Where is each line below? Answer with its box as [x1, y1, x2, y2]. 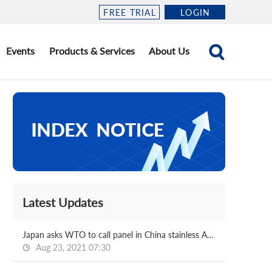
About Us [149, 44, 189, 56]
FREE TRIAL [103, 7, 156, 18]
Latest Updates [22, 195, 103, 209]
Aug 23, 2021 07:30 [33, 242, 110, 253]
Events [6, 44, 35, 56]
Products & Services [49, 44, 135, 56]
